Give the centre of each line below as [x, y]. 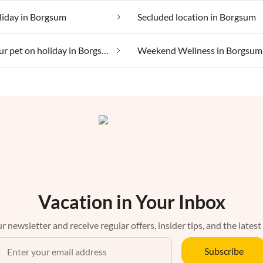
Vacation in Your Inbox [131, 202]
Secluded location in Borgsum [197, 17]
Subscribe [224, 251]
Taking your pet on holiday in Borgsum [105, 50]
